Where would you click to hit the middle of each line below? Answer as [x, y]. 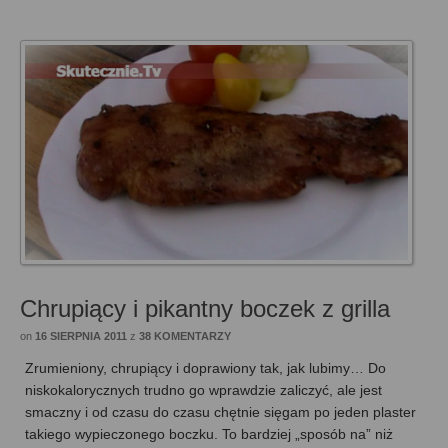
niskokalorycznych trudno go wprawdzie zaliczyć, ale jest [203, 389]
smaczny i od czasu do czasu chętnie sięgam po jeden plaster [220, 411]
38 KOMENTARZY [185, 335]
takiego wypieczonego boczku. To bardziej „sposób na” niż [209, 433]
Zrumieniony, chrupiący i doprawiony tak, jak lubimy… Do [205, 367]
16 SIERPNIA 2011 [81, 335]
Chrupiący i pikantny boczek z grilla [205, 308]
